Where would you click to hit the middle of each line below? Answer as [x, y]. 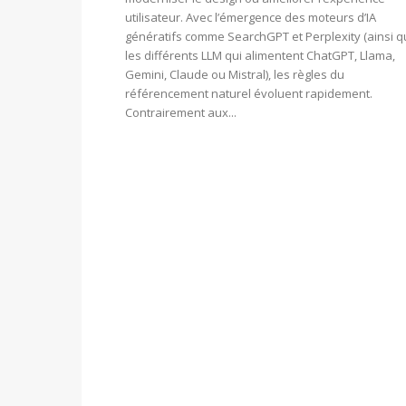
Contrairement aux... [181, 113]
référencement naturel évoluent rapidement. [249, 94]
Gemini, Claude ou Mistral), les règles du [235, 75]
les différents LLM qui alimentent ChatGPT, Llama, [260, 56]
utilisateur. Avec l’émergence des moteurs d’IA [251, 18]
